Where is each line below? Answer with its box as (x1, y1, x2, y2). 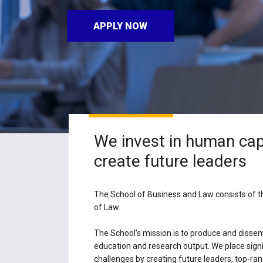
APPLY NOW (93, 20, 148, 32)
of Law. (94, 203, 121, 213)
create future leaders (94, 151, 247, 171)
